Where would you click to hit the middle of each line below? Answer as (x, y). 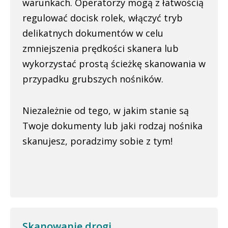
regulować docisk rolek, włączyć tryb (103, 18)
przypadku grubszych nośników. (93, 79)
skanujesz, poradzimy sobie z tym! (97, 141)
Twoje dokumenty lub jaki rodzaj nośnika (112, 126)
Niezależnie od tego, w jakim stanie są (106, 110)
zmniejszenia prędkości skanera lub (101, 48)
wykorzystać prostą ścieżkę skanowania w (114, 64)
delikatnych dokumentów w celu (93, 33)
